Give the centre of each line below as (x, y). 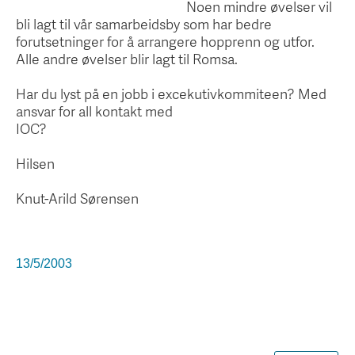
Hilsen (35, 163)
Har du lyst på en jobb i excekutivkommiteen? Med (171, 94)
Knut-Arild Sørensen (77, 198)
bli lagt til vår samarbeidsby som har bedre (144, 24)
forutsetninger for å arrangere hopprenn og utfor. (165, 41)
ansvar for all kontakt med (94, 111)
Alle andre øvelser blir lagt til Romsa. (127, 59)
